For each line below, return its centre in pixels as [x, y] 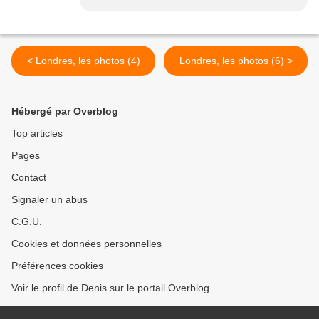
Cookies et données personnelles [87, 244]
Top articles [37, 134]
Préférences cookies [57, 266]
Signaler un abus [49, 200]
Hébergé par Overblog [65, 111]
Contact [29, 178]
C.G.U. [27, 222]
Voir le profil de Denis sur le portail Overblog [110, 288]
